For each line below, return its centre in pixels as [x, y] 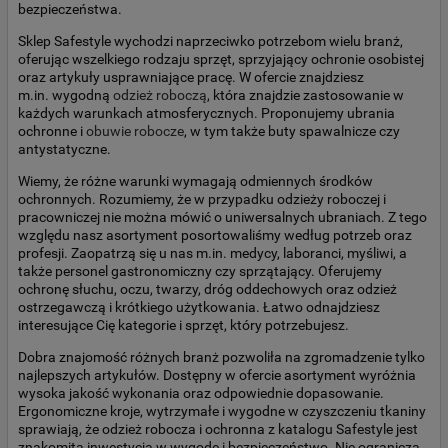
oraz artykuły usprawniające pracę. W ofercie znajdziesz [191, 76]
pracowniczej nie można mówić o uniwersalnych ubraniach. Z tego [222, 216]
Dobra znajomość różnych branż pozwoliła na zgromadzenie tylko [221, 356]
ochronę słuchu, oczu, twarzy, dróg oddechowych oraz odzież [207, 288]
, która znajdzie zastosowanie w [305, 94]
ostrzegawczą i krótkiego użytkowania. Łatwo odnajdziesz [199, 306]
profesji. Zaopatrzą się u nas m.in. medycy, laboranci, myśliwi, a [212, 252]
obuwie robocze [135, 130]
